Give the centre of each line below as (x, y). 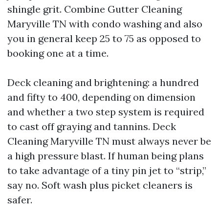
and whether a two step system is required (106, 112)
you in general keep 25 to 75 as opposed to (104, 38)
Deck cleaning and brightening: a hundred (103, 82)
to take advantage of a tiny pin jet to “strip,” (107, 170)
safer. (20, 200)
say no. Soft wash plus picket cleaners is (100, 185)
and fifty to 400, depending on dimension (101, 97)
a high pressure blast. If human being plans (106, 156)
